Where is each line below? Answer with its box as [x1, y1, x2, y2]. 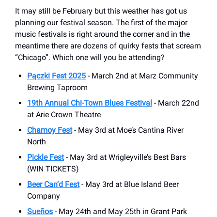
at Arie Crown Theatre [27, 109, 101, 119]
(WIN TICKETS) [27, 164, 79, 173]
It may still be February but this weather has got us [15, 6, 187, 15]
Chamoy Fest [27, 125, 72, 135]
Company [27, 191, 60, 201]
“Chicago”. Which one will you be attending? [15, 52, 165, 62]
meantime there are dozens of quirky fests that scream [15, 41, 201, 50]
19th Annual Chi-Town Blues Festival [27, 98, 152, 108]
